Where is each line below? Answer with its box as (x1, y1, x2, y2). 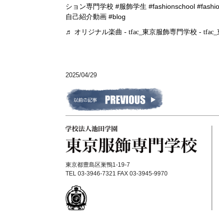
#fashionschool (149, 2, 196, 10)
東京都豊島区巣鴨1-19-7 (66, 161, 131, 169)
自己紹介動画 (66, 13, 107, 21)
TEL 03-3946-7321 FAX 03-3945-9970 (66, 170, 168, 177)
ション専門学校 (66, 2, 114, 10)
